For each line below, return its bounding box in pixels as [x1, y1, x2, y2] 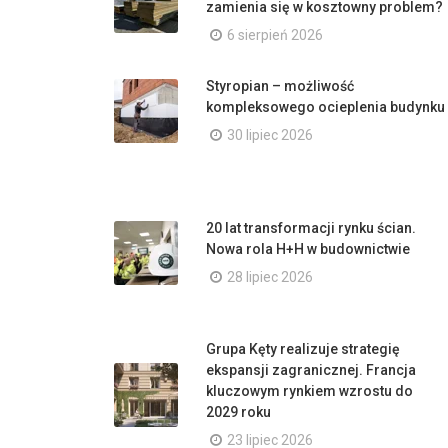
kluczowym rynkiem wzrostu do [206, 383, 413, 399]
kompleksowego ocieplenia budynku [206, 99, 445, 115]
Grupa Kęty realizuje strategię [206, 341, 400, 357]
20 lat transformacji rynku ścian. [206, 220, 416, 236]
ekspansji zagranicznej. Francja [206, 362, 416, 378]
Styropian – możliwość [206, 78, 354, 94]
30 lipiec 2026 [227, 127, 313, 143]
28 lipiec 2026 [227, 269, 313, 285]
